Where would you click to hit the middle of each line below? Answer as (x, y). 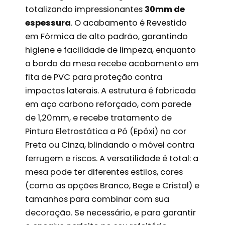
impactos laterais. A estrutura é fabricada (111, 90)
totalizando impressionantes (85, 9)
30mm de (165, 9)
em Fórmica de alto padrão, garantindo (107, 36)
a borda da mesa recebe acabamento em (112, 63)
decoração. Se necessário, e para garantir (111, 212)
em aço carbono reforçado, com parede (108, 104)
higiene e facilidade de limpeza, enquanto (111, 50)
